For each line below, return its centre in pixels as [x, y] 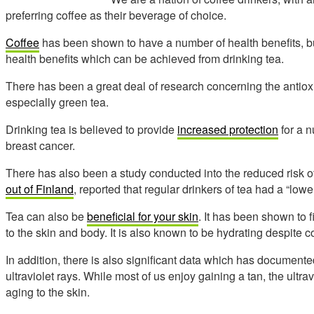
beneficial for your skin [143, 216]
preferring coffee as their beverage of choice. [116, 15]
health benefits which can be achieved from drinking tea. [145, 58]
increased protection [228, 129]
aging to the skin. [48, 292]
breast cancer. [40, 145]
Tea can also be [46, 216]
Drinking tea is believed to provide [91, 129]
